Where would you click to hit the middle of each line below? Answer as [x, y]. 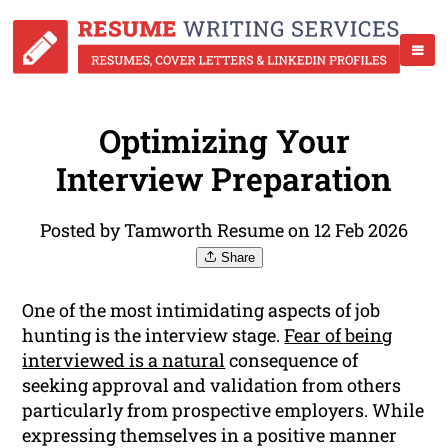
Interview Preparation [224, 179]
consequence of [292, 360]
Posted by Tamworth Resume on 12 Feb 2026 [224, 230]
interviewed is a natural [124, 360]
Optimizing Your [224, 141]
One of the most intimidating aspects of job [201, 310]
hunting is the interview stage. [153, 335]
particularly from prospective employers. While [223, 410]
